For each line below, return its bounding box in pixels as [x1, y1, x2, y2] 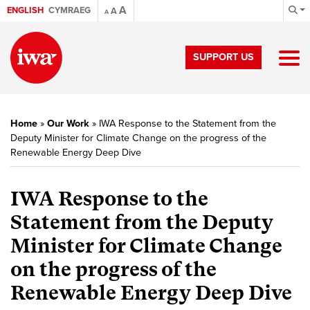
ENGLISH [7, 5, 44, 16]
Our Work [47, 118, 89, 129]
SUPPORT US [193, 51, 254, 63]
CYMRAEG [48, 5, 91, 16]
